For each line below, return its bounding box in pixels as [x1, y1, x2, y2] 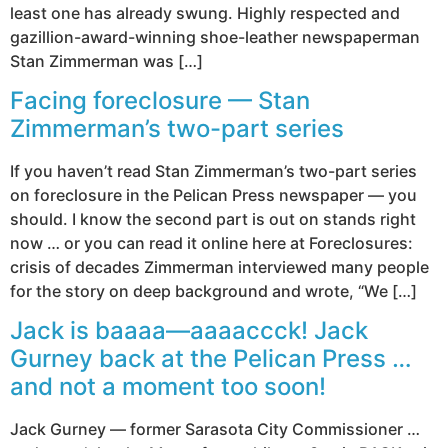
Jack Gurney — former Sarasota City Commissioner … [10, 419, 420, 440]
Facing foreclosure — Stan [10, 85, 310, 115]
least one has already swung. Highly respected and [10, 2, 400, 23]
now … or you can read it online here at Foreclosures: [10, 232, 413, 253]
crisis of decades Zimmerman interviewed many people [10, 256, 429, 277]
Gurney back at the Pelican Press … [10, 344, 412, 374]
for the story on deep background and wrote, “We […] [10, 280, 417, 301]
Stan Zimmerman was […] [10, 50, 203, 71]
